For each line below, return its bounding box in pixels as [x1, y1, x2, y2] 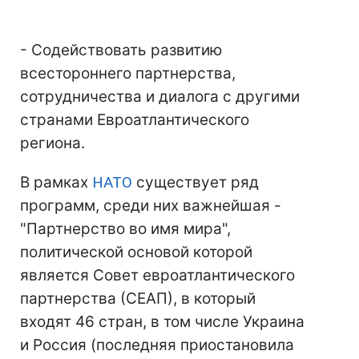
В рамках [20, 173, 92, 192]
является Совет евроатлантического [20, 266, 295, 284]
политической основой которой [20, 243, 252, 261]
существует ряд [132, 173, 259, 192]
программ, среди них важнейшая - [20, 196, 281, 215]
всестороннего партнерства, [20, 64, 236, 83]
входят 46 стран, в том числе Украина [20, 313, 305, 331]
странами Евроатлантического [20, 111, 249, 129]
